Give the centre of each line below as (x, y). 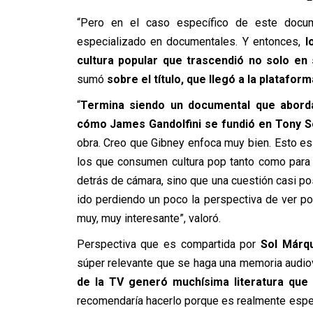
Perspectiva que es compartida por (168, 244)
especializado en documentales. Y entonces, (191, 41)
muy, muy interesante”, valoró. (148, 218)
